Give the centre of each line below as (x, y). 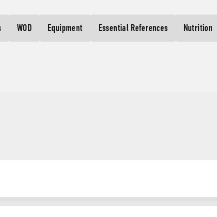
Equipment (65, 28)
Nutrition (198, 28)
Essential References (133, 28)
